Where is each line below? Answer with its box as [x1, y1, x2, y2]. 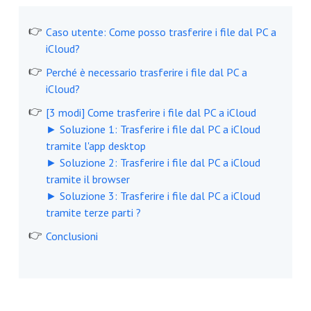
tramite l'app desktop [45, 139, 146, 153]
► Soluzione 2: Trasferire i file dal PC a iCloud [45, 155, 260, 170]
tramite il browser [45, 172, 130, 187]
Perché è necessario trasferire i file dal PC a [45, 65, 247, 80]
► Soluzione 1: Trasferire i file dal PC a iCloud [45, 122, 260, 137]
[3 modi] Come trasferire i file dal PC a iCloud [45, 106, 256, 120]
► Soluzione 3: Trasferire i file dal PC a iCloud [45, 189, 260, 203]
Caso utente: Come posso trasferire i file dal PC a [45, 25, 276, 40]
